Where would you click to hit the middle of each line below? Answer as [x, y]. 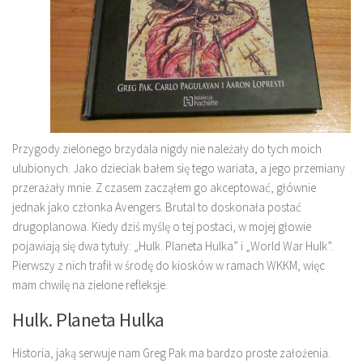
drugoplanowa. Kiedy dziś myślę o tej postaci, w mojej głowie [162, 226]
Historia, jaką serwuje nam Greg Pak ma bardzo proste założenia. [171, 353]
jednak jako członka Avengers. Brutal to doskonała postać [157, 207]
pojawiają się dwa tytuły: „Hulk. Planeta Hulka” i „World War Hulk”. [173, 246]
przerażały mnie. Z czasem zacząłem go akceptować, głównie [164, 188]
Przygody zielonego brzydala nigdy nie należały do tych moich [167, 149]
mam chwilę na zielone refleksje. [101, 285]
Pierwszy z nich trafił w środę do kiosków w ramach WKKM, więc [169, 265]
